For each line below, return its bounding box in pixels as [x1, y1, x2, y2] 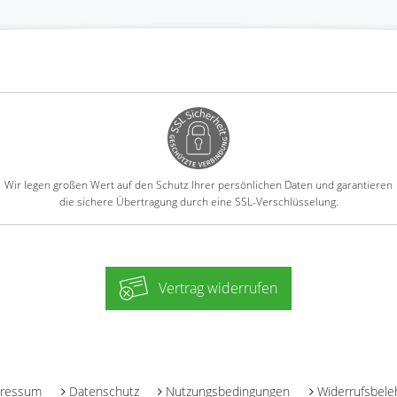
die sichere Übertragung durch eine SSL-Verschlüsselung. [58, 193, 339, 209]
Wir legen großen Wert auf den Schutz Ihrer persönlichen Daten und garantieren [4, 176, 393, 192]
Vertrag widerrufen [159, 277, 277, 298]
